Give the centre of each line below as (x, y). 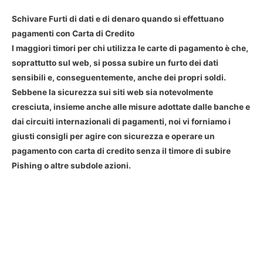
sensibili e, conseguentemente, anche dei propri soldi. (119, 78)
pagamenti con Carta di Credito (73, 34)
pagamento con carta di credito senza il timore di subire (121, 151)
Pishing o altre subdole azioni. (71, 166)
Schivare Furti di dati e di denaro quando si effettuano (118, 19)
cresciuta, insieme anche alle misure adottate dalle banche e (131, 107)
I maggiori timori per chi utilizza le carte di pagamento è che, (130, 48)
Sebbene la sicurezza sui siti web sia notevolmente (112, 92)
